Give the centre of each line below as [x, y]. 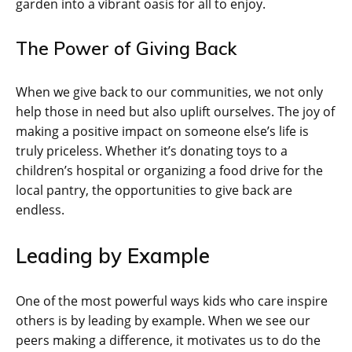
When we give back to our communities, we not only [169, 92]
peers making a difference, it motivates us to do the [168, 340]
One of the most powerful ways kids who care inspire [172, 301]
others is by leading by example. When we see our [163, 320]
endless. [40, 209]
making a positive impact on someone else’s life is [162, 131]
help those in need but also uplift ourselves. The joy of [175, 111]
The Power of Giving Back [126, 48]
